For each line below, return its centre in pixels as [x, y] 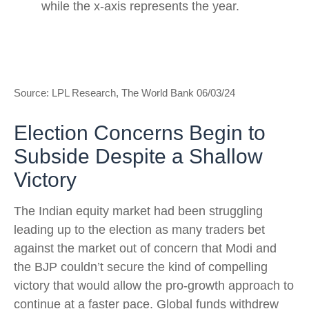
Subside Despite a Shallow [138, 156]
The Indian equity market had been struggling [138, 211]
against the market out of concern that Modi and [145, 248]
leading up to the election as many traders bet [139, 229]
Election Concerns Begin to [140, 132]
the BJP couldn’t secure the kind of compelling [141, 267]
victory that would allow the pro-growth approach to [154, 285]
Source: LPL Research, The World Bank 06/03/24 [124, 92]
